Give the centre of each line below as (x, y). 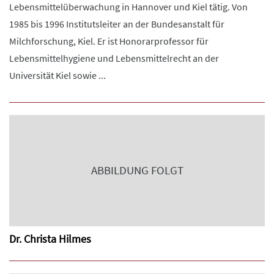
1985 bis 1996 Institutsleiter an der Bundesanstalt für (117, 24)
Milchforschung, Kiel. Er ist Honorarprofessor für (109, 41)
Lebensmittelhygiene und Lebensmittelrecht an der (114, 58)
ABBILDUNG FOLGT (137, 170)
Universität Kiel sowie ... (57, 75)
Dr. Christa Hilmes (50, 239)
